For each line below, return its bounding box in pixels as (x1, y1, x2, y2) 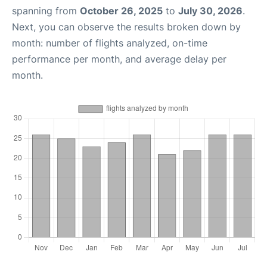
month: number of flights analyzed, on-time (12, 37, 207, 49)
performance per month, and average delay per (12, 53, 226, 65)
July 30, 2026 (178, 5, 243, 17)
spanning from (12, 5, 80, 17)
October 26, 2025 (80, 5, 163, 17)
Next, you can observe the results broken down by (12, 21, 241, 33)
